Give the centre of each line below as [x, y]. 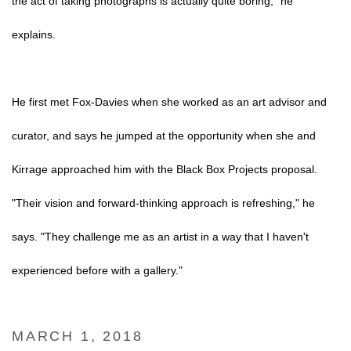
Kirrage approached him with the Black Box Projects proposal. [165, 169]
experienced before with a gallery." [97, 270]
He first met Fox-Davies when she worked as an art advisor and [169, 102]
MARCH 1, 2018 [78, 336]
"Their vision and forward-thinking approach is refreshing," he [163, 203]
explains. [34, 34]
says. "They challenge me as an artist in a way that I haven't [160, 237]
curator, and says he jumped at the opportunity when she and [164, 136]
